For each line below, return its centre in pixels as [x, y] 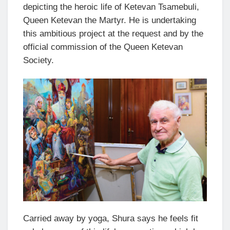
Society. [39, 61]
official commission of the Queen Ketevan [103, 47]
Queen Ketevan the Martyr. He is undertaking [110, 21]
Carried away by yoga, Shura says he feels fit [111, 218]
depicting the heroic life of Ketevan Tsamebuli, [111, 7]
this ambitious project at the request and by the [113, 34]
